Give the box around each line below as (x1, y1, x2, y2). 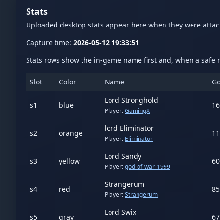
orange (59, 128, 82, 137)
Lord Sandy (105, 151, 141, 161)
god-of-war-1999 (125, 163, 170, 171)
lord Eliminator (105, 123, 154, 133)
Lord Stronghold (105, 95, 158, 105)
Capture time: (26, 38, 73, 47)
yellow (59, 156, 80, 165)
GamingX (125, 107, 150, 115)
